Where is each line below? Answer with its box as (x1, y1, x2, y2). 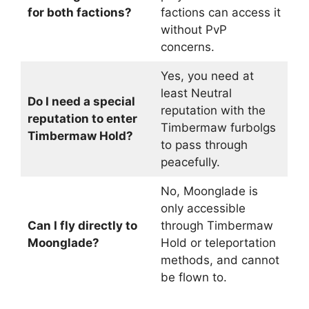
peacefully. (160, 155, 220, 169)
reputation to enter (27, 112, 137, 126)
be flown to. (160, 270, 227, 284)
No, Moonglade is (160, 184, 258, 198)
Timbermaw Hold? (27, 129, 133, 143)
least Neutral (160, 86, 232, 100)
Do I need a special (27, 94, 135, 108)
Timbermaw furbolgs (160, 121, 276, 134)
